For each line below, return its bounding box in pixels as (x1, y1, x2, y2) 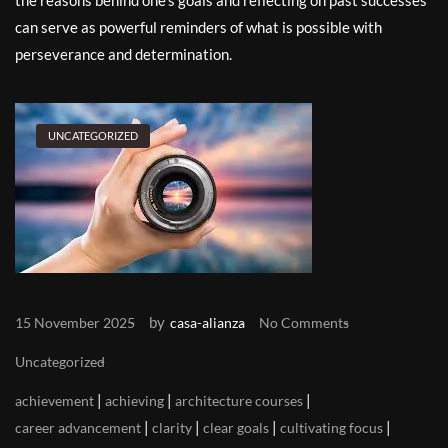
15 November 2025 (15, 314, 135, 331)
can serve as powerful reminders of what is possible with (15, 18, 382, 36)
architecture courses (175, 392, 303, 409)
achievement (15, 392, 94, 409)
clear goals (203, 419, 269, 436)
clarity (152, 419, 192, 436)
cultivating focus (280, 419, 383, 436)
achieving (105, 392, 164, 409)
